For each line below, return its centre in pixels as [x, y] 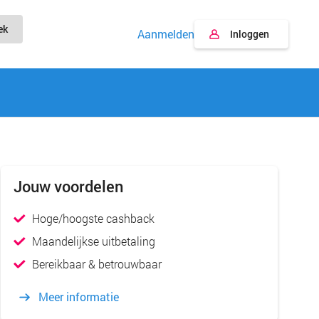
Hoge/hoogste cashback [93, 218]
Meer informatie [78, 297]
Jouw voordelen [68, 186]
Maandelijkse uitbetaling [93, 241]
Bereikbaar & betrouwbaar [96, 264]
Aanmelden [166, 34]
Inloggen [249, 34]
